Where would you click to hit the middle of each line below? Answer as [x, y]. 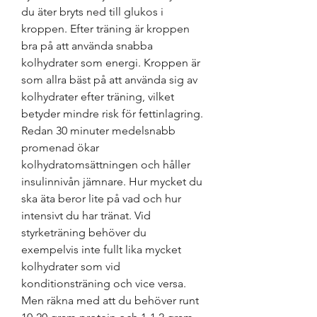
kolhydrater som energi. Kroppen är [111, 63]
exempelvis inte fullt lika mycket [101, 250]
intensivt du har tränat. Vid [86, 216]
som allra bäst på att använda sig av [109, 80]
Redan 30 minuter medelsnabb [98, 131]
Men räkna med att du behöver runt [110, 301]
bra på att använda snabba [87, 46]
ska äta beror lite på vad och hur [101, 199]
